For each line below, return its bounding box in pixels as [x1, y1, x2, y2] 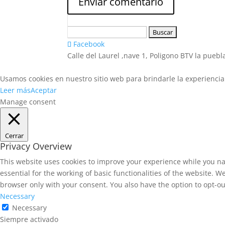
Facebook [73, 39, 105, 49]
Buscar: [67, 27, 92, 36]
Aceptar [31, 85, 57, 95]
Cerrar [5, 131, 24, 140]
